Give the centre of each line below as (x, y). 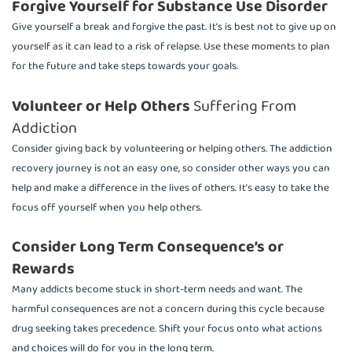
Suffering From (243, 106)
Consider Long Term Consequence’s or (148, 247)
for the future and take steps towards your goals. (125, 66)
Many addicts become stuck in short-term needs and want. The (157, 290)
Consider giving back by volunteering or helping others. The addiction (172, 148)
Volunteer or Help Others (101, 106)
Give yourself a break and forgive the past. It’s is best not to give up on (174, 26)
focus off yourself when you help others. (107, 207)
